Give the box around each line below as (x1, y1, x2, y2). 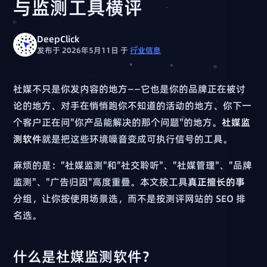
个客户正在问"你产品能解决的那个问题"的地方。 (13, 115, 222, 129)
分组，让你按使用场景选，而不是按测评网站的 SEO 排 (13, 191, 246, 205)
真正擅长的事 (188, 175, 246, 188)
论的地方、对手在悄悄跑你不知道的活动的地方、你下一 (13, 98, 252, 112)
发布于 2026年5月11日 (37, 45, 121, 56)
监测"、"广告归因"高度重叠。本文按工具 (13, 175, 188, 188)
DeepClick (37, 33, 80, 46)
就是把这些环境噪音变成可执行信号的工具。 (42, 132, 233, 145)
